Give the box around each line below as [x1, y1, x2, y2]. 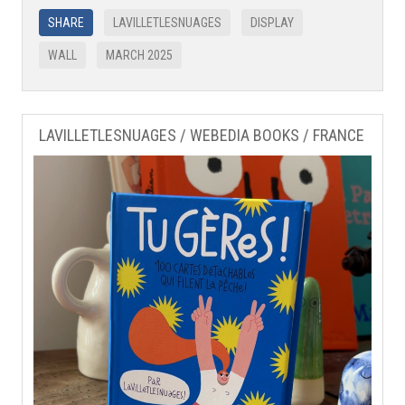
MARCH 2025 [106, 47, 174, 62]
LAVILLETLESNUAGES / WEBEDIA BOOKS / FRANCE [39, 125, 365, 145]
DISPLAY [250, 14, 295, 30]
